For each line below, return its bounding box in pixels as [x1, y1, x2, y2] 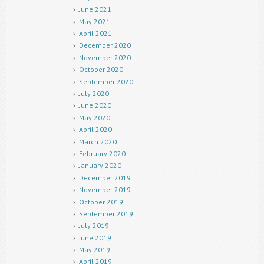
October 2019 [78, 197, 123, 206]
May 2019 [78, 245, 110, 255]
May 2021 [78, 16, 110, 26]
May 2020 [78, 113, 110, 122]
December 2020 [78, 41, 131, 50]
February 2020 [78, 148, 126, 158]
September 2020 [78, 77, 133, 86]
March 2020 [78, 137, 117, 146]
